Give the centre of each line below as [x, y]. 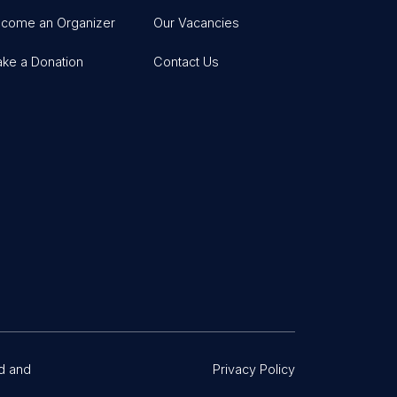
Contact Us [187, 62]
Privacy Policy [254, 369]
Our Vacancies [197, 22]
